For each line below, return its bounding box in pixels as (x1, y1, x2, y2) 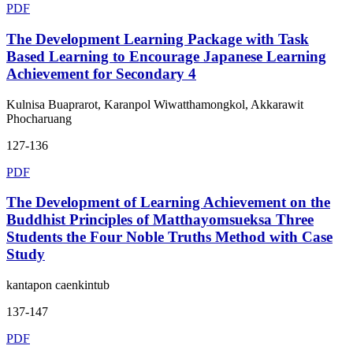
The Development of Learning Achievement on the (6, 194, 330, 211)
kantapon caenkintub (6, 278, 110, 292)
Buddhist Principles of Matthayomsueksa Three (6, 211, 314, 229)
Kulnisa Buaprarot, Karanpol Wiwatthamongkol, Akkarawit (6, 97, 303, 111)
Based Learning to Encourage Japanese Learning (6, 48, 326, 65)
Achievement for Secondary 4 (6, 65, 196, 82)
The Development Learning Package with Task (6, 31, 309, 47)
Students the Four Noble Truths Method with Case (6, 229, 333, 246)
